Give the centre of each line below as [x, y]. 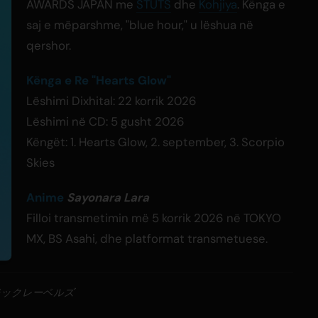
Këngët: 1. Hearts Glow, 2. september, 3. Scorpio [155, 142]
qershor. [49, 46]
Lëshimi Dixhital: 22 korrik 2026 [111, 101]
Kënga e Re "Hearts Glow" [99, 81]
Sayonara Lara [108, 198]
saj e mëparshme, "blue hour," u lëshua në [140, 25]
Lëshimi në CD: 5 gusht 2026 [105, 122]
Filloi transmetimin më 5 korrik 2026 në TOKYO [154, 218]
